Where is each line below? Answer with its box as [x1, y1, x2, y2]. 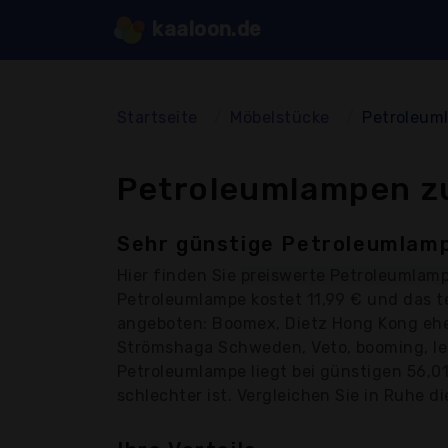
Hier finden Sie [117, 265, 241, 285]
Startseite [117, 107, 198, 127]
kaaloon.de [146, 17, 262, 41]
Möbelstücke [230, 107, 330, 127]
